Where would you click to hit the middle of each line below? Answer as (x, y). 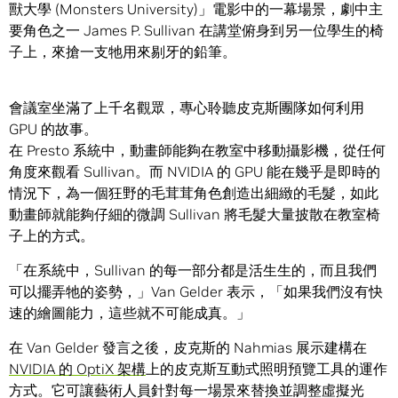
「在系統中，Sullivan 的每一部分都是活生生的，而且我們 (193, 271)
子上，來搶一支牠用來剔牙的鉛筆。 (123, 52)
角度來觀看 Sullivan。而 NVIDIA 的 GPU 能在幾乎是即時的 (195, 172)
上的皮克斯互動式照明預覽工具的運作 (267, 369)
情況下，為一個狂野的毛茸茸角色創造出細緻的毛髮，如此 (194, 193)
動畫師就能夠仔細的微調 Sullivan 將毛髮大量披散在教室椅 (195, 215)
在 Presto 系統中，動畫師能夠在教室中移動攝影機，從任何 (197, 151)
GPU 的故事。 (53, 129)
